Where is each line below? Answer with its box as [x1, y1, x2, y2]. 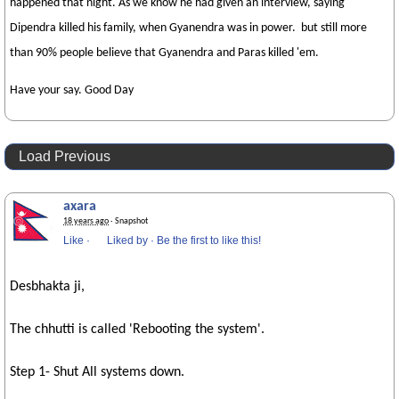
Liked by [107, 234, 148, 247]
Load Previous [19, 149, 110, 164]
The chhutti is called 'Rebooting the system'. [10, 322, 265, 337]
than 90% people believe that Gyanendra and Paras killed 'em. [10, 46, 319, 60]
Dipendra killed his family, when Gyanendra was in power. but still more [10, 21, 367, 35]
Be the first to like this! [157, 234, 261, 247]
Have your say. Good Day [10, 84, 134, 97]
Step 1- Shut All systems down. [10, 365, 184, 379]
